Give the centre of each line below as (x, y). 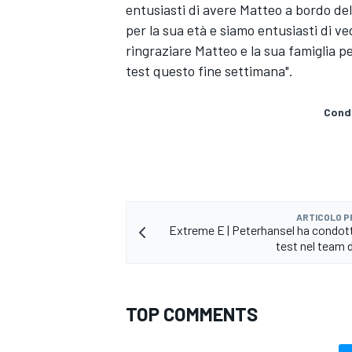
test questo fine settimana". (209, 70)
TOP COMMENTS (192, 313)
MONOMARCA (156, 301)
